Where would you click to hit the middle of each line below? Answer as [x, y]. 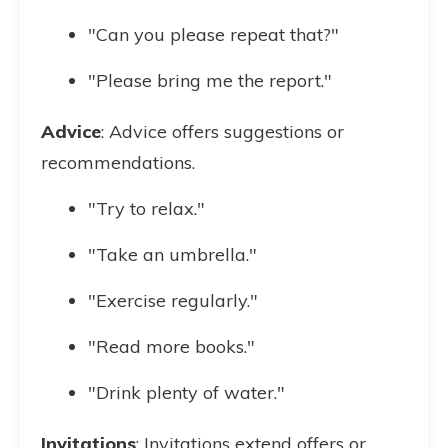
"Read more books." [171, 346]
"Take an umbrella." [172, 254]
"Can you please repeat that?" [213, 34]
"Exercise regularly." [173, 300]
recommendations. [118, 162]
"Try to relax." [146, 208]
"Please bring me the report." [210, 80]
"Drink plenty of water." [186, 392]
